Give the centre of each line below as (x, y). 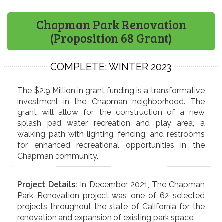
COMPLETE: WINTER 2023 (111, 67)
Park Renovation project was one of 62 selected (111, 195)
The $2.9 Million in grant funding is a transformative (111, 90)
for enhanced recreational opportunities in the (111, 145)
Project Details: (47, 184)
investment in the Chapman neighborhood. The (111, 101)
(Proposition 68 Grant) (111, 38)
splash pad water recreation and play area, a (111, 123)
